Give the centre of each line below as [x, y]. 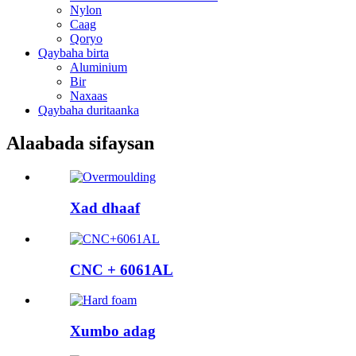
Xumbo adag [113, 331]
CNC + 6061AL [122, 269]
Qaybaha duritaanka [89, 110]
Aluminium [99, 67]
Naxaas [89, 95]
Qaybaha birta [74, 52]
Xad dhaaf [105, 208]
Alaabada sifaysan [80, 143]
